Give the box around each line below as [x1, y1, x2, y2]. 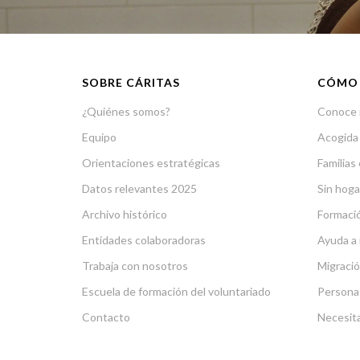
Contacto [82, 309, 130, 324]
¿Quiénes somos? [82, 104, 170, 118]
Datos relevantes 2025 [82, 181, 197, 195]
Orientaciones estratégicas [82, 155, 220, 170]
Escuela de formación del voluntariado [82, 284, 271, 298]
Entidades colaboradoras [82, 232, 206, 247]
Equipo [82, 129, 117, 144]
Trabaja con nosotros [82, 258, 188, 272]
